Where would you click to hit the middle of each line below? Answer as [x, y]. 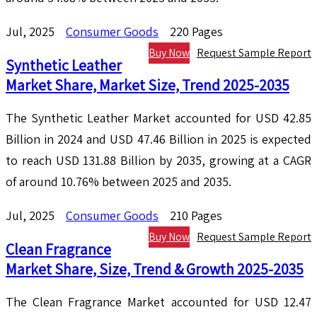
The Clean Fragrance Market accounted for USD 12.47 [158, 302]
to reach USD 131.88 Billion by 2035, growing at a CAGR [158, 161]
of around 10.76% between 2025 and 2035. [119, 182]
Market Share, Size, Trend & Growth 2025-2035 [155, 269]
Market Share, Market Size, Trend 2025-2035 [148, 85]
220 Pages [196, 32]
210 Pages [196, 216]
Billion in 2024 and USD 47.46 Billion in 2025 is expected [158, 139]
